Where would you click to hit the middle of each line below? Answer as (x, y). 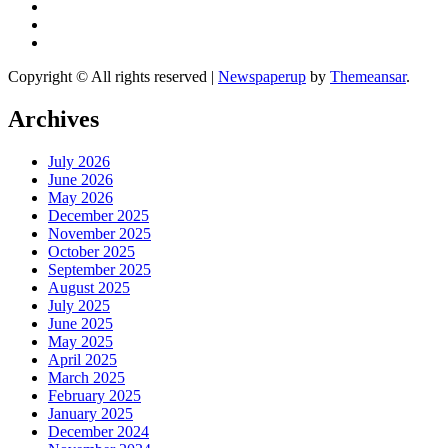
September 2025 (99, 269)
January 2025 (90, 413)
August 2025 (89, 287)
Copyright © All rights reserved (109, 76)
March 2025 (86, 377)
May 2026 (80, 197)
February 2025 (94, 395)
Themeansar (368, 76)
